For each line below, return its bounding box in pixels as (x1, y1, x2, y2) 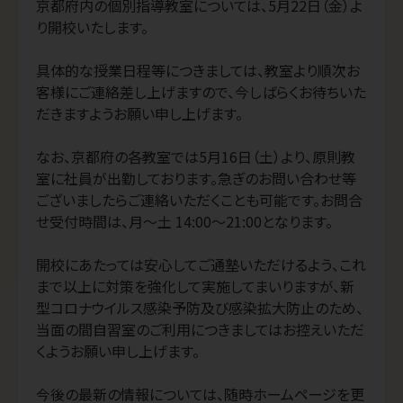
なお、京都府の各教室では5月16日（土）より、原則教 (36, 146, 355, 168)
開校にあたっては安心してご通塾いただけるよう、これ (36, 254, 366, 276)
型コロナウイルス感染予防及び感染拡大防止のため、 (36, 297, 363, 319)
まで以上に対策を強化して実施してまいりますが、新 (36, 275, 354, 298)
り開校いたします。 (36, 16, 148, 39)
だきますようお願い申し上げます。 (36, 103, 243, 125)
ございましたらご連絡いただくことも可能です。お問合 (36, 189, 363, 211)
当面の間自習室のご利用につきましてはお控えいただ (36, 318, 364, 341)
